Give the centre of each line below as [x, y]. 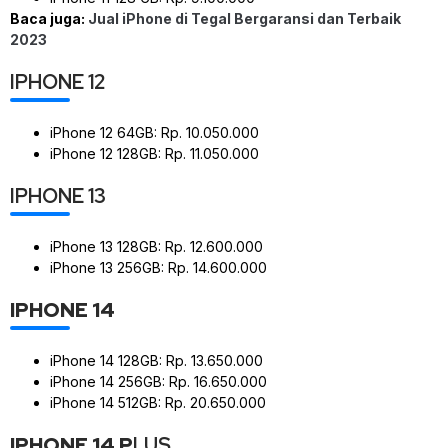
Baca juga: [49, 18]
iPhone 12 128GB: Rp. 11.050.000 [154, 153]
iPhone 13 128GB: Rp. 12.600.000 [156, 246]
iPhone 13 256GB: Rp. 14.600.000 [158, 267]
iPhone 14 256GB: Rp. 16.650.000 [158, 381]
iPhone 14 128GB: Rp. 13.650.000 [156, 360]
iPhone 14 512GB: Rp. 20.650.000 [158, 402]
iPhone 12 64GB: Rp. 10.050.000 [154, 132]
